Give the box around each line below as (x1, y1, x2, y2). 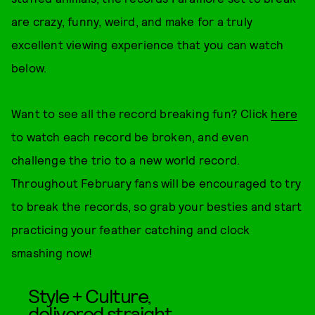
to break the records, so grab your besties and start (11, 199, 302, 213)
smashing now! (11, 245, 93, 259)
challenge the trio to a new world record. (11, 153, 240, 167)
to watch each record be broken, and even (11, 129, 250, 143)
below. (11, 60, 50, 75)
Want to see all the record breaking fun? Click (11, 106, 271, 120)
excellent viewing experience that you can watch (11, 37, 284, 51)
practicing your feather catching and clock (11, 222, 250, 236)
